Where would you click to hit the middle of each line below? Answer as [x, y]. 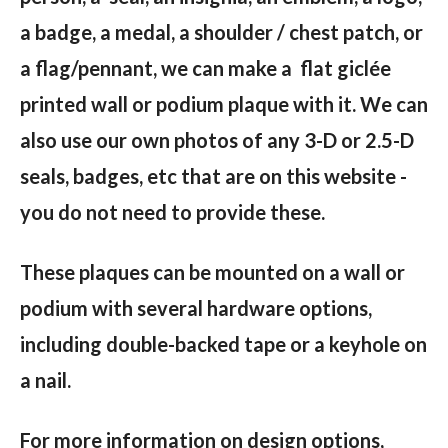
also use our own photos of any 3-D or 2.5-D [217, 139]
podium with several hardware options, [196, 307]
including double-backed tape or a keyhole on [223, 343]
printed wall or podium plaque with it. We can [224, 103]
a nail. [45, 379]
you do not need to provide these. [174, 211]
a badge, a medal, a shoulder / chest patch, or [221, 31]
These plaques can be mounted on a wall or [212, 271]
